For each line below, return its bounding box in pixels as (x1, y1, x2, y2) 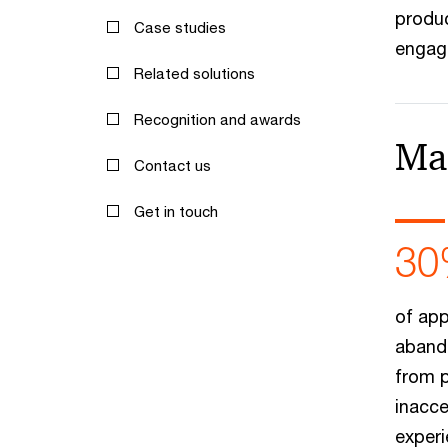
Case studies (134, 17, 226, 36)
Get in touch (134, 201, 218, 220)
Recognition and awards (134, 109, 301, 128)
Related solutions (134, 63, 255, 82)
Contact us (134, 155, 211, 174)
